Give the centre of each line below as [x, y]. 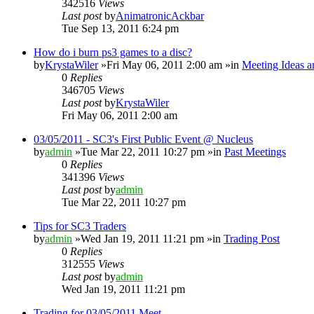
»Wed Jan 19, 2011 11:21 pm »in [148, 238]
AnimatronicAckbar [160, 15]
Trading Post [252, 238]
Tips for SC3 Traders [80, 226]
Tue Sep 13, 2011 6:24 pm [120, 28]
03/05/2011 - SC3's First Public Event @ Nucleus [143, 139]
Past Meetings [255, 151]
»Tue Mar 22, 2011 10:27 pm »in [148, 151]
